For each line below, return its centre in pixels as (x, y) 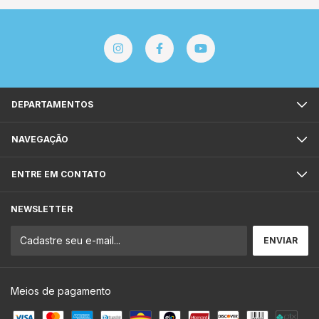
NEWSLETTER (42, 209)
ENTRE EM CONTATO (59, 174)
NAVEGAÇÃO (40, 139)
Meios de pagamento (61, 291)
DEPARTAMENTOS (52, 104)
